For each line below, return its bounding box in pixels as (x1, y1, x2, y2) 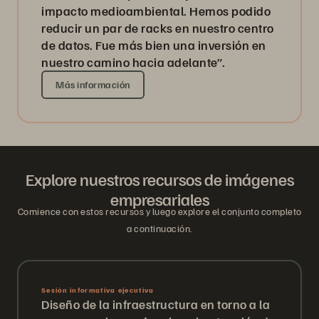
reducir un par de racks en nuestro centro (41, 20, 274, 36)
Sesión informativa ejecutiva (41, 286, 155, 295)
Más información (56, 78, 130, 91)
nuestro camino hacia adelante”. (41, 54, 226, 70)
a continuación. (127, 222, 192, 235)
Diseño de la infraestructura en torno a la (41, 296, 270, 313)
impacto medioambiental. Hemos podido (41, 3, 271, 19)
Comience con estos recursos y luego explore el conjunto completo (17, 205, 302, 218)
